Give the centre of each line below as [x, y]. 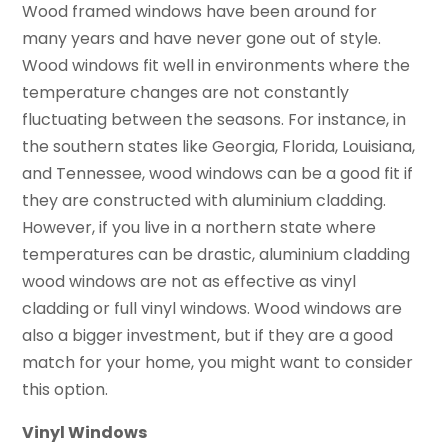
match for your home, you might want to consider [218, 363]
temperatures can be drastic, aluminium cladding [216, 255]
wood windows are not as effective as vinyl [189, 282]
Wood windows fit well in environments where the [216, 66]
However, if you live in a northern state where [199, 228]
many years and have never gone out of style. [202, 39]
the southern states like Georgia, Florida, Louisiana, [219, 147]
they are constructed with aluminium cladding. [204, 201]
